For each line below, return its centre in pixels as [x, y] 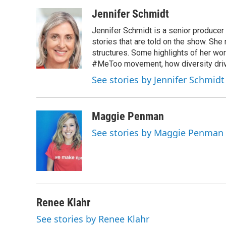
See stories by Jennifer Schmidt [158, 80]
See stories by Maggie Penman [158, 133]
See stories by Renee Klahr [93, 219]
